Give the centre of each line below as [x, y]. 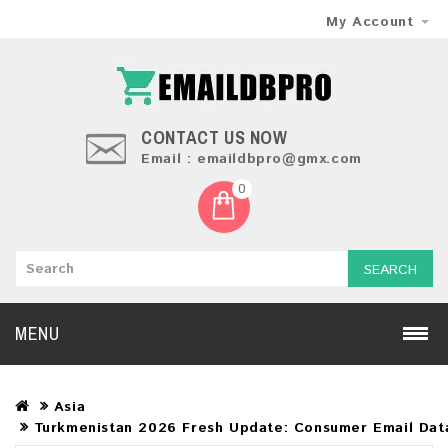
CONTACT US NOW [217, 137]
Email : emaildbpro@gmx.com [251, 159]
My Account [370, 22]
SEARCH [390, 270]
